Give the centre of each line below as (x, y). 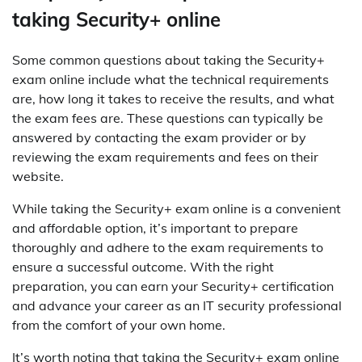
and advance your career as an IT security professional (177, 305)
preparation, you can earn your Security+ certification (173, 286)
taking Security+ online (116, 20)
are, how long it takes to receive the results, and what (173, 98)
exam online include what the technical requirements (170, 79)
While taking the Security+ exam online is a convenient (177, 208)
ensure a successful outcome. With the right (143, 266)
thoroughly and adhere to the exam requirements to (168, 247)
